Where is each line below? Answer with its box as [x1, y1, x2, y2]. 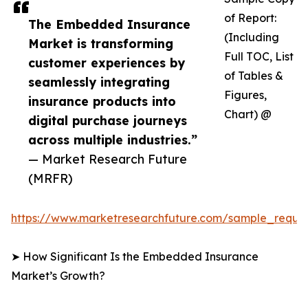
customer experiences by [28, 55, 185, 71]
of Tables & [224, 69, 283, 83]
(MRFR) [28, 170, 73, 186]
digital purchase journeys [28, 113, 187, 129]
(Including [224, 30, 279, 45]
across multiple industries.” [28, 132, 197, 148]
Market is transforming [28, 36, 173, 52]
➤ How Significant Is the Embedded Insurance [11, 250, 258, 264]
